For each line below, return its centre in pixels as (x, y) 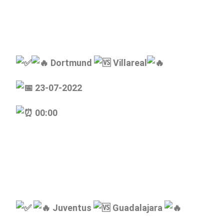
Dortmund (71, 63)
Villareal (129, 63)
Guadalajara (137, 208)
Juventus (72, 208)
